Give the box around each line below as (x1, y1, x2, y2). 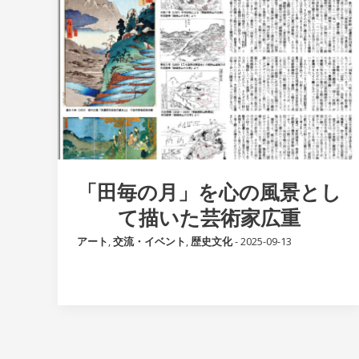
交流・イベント (113, 234, 186, 249)
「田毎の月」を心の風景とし (77, 178, 342, 206)
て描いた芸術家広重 (118, 204, 301, 232)
